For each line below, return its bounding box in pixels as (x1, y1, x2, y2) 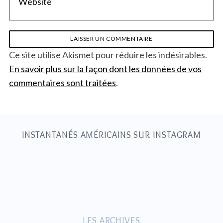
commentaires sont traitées (8, 77, 116, 89)
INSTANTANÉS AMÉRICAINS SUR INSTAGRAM (21, 129, 202, 141)
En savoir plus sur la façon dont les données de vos (8, 63, 202, 75)
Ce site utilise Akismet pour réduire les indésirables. (8, 49, 207, 61)
